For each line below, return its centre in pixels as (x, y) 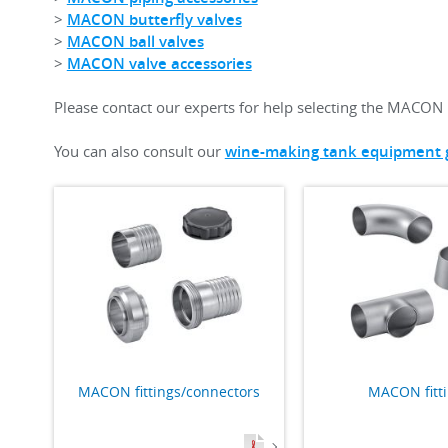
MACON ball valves (135, 41)
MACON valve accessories (159, 63)
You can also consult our (139, 151)
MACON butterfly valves (154, 19)
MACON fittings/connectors (168, 392)
